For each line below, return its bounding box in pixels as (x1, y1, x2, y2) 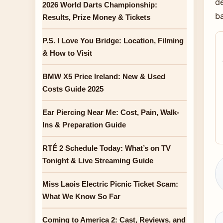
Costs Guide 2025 (42, 85, 104, 93)
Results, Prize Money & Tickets (42, 13, 150, 21)
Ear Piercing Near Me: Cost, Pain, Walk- (42, 108, 179, 116)
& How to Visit (42, 49, 92, 57)
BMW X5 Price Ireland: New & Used (42, 72, 165, 81)
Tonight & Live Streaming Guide (42, 156, 153, 165)
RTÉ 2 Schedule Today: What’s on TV (42, 144, 171, 152)
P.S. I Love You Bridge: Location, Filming (42, 36, 184, 45)
